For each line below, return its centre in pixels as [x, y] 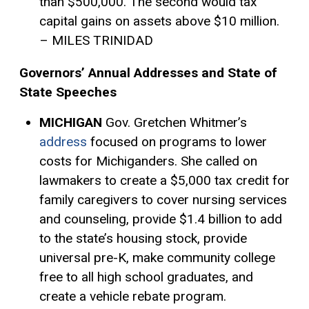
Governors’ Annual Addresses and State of [148, 73]
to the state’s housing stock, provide [143, 239]
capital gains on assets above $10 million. [159, 21]
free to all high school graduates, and [146, 277]
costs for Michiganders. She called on [148, 161]
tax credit [241, 181]
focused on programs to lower [177, 142]
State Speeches [68, 92]
